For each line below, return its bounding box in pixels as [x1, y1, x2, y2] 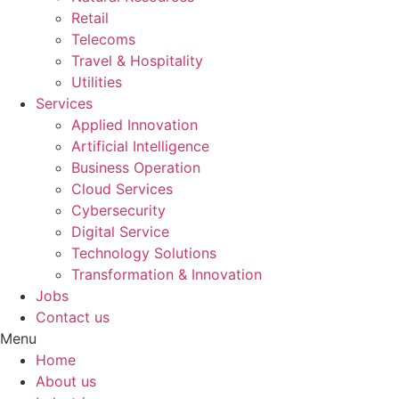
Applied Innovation [71, 116, 198, 134]
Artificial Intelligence [71, 137, 209, 155]
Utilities [71, 73, 122, 91]
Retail [71, 9, 109, 27]
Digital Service [71, 223, 169, 240]
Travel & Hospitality [71, 52, 203, 69]
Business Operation [71, 159, 200, 176]
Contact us [36, 308, 110, 326]
